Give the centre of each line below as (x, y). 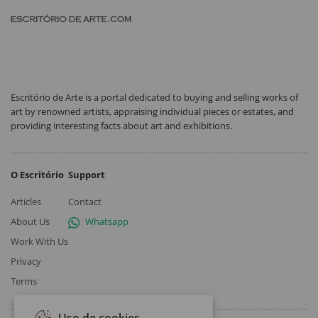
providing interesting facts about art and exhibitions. (121, 126)
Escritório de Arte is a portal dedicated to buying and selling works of (154, 97)
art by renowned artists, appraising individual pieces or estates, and (152, 111)
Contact (85, 202)
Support (87, 175)
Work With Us (39, 241)
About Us (30, 221)
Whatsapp (107, 221)
